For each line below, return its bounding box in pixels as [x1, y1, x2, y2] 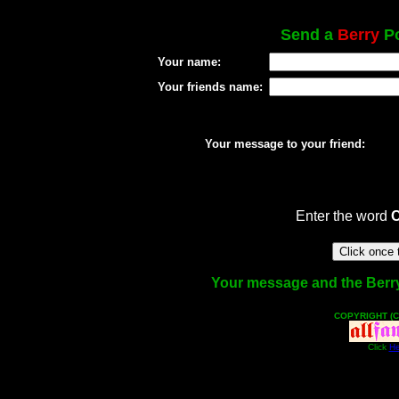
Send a [281, 26, 338, 44]
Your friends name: [157, 80, 263, 94]
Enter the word [295, 208, 391, 224]
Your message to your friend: [204, 137, 365, 151]
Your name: [157, 55, 221, 69]
